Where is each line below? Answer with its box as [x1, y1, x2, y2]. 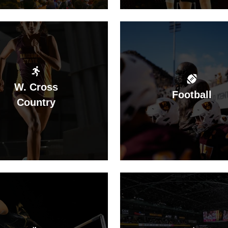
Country [17, 96, 55, 108]
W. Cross [14, 81, 58, 93]
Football [172, 89, 212, 100]
